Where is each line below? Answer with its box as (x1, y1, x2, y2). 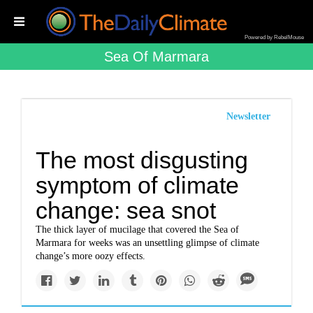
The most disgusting (36, 147, 249, 173)
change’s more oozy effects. (36, 251, 146, 261)
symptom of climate (36, 172, 240, 198)
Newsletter (226, 111, 270, 122)
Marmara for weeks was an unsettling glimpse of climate (36, 238, 260, 248)
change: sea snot (36, 197, 217, 224)
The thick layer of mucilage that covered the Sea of (36, 224, 240, 235)
